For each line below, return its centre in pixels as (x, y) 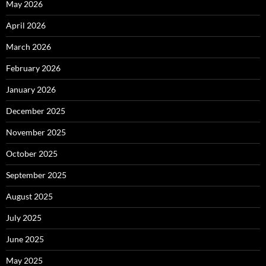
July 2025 (24, 218)
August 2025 (29, 196)
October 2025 (32, 153)
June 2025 (25, 239)
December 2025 (36, 111)
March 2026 (28, 47)
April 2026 (26, 25)
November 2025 (36, 132)
